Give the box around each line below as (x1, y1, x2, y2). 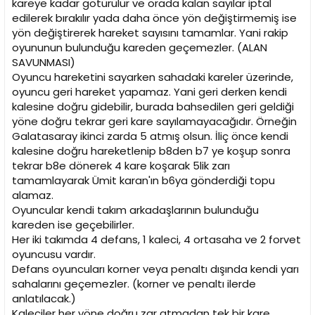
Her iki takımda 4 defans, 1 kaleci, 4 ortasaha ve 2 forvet (12, 232, 301, 247)
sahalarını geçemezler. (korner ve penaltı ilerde (12, 276, 256, 292)
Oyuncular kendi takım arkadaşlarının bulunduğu (12, 202, 259, 218)
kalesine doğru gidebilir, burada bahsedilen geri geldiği (12, 99, 294, 115)
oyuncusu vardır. (12, 247, 96, 262)
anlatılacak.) (12, 291, 76, 307)
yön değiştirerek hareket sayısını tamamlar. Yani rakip (12, 25, 288, 41)
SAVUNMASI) (12, 55, 75, 70)
